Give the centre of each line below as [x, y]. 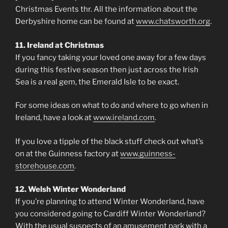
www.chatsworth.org [173, 22]
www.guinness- [148, 153]
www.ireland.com [124, 118]
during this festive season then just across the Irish [107, 69]
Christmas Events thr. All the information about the [106, 9]
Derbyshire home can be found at [76, 22]
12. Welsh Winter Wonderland [70, 190]
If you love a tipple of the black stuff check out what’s [109, 141]
